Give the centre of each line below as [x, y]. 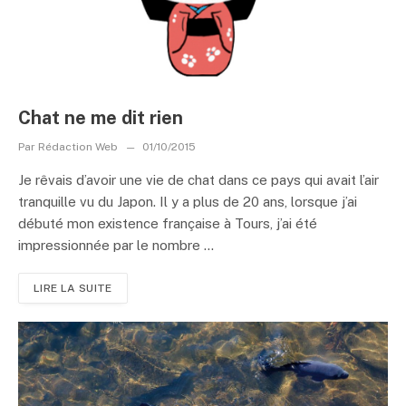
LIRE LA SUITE [73, 288]
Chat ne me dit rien [101, 117]
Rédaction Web [78, 146]
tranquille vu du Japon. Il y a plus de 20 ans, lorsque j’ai [188, 201]
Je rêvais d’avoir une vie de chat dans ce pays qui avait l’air [198, 179]
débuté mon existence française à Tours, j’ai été [168, 223]
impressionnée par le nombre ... [116, 245]
